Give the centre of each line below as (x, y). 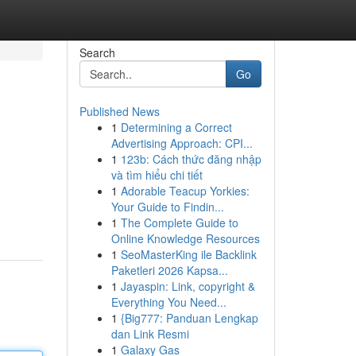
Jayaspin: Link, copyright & (188, 286)
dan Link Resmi (150, 334)
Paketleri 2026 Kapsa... (169, 270)
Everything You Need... (168, 302)
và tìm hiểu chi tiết (157, 175)
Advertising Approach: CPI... (182, 143)
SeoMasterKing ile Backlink (188, 254)
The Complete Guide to (179, 222)
